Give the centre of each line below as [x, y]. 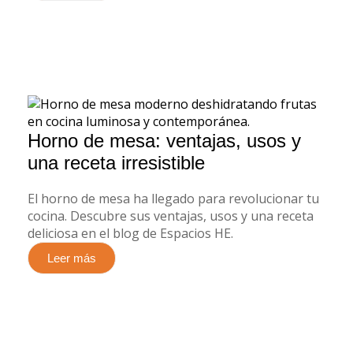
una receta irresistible [116, 163]
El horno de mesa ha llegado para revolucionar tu [173, 199]
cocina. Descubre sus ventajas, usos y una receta [171, 216]
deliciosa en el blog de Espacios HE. [130, 233]
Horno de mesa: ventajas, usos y [164, 141]
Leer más [72, 258]
